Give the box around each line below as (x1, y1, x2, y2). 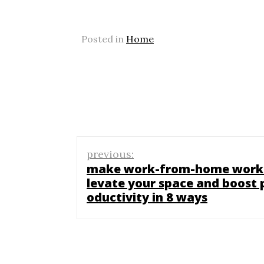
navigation (76, 156, 180, 181)
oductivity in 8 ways (87, 189, 207, 205)
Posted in (81, 32, 126, 45)
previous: (87, 147, 134, 161)
